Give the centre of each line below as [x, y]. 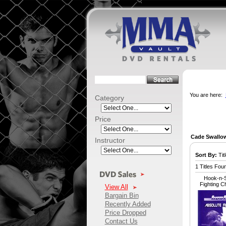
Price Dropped [125, 213]
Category [109, 98]
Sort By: [206, 155]
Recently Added [128, 204]
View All [116, 187]
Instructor [110, 140]
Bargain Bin [122, 196]
